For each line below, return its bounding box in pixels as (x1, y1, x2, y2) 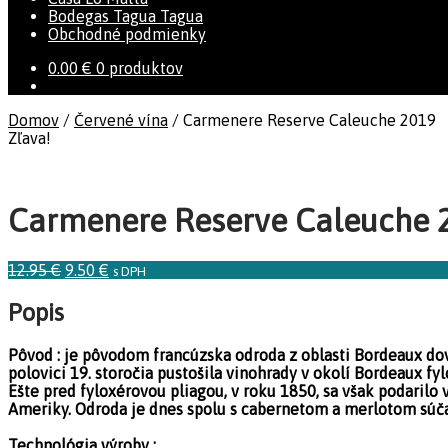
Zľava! (8, 129, 51, 147)
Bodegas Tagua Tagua (48, 7, 203, 25)
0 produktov (96, 59, 183, 77)
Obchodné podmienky (48, 25, 206, 43)
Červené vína (74, 111, 168, 129)
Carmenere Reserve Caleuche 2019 (183, 111, 436, 129)
